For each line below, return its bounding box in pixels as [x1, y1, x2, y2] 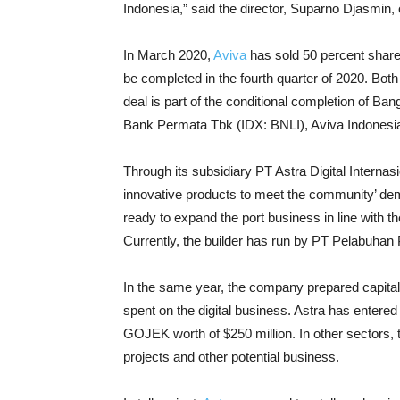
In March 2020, [123, 46, 213, 62]
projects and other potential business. [123, 348, 339, 364]
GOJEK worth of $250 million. [123, 325, 299, 341]
